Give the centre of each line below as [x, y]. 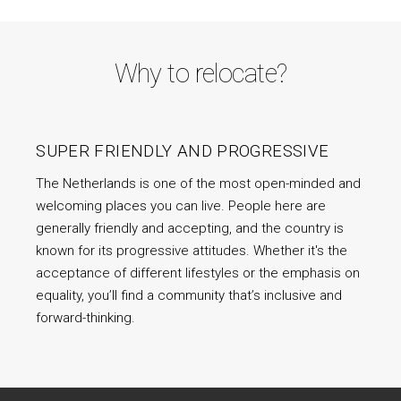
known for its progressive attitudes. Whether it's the [192, 251]
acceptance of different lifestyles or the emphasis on [198, 273]
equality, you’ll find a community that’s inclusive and [189, 296]
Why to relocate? [200, 74]
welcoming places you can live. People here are [181, 206]
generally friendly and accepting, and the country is [190, 229]
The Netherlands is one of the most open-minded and [199, 184]
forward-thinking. [86, 318]
